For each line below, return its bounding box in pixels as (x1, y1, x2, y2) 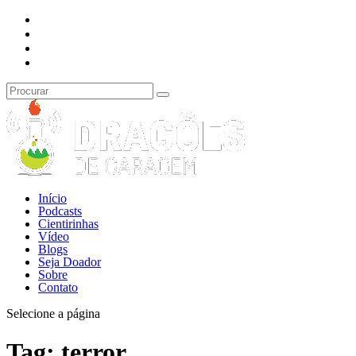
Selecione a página (6, 307, 100, 320)
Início (38, 192, 67, 205)
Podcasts (38, 204, 82, 218)
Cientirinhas (38, 217, 99, 230)
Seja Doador (38, 255, 101, 269)
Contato (38, 281, 78, 294)
